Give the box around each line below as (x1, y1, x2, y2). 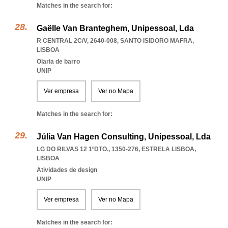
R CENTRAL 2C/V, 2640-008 (37, 37, 117, 44)
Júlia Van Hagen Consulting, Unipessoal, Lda (37, 132, 211, 141)
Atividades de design (37, 166, 97, 174)
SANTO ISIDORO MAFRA (120, 37, 192, 44)
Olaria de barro (37, 58, 80, 65)
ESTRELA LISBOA (141, 146, 194, 153)
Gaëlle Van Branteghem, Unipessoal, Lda (37, 24, 194, 33)
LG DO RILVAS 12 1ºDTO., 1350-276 (37, 146, 138, 153)
